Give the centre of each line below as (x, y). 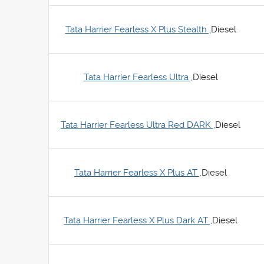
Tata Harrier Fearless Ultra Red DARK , (138, 125)
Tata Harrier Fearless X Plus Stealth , (138, 29)
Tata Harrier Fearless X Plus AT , (138, 173)
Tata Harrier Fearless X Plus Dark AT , (138, 220)
